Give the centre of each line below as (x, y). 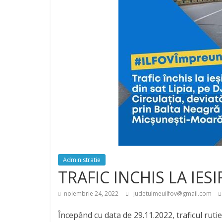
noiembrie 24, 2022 (91, 193)
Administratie (82, 160)
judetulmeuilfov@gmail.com (173, 193)
